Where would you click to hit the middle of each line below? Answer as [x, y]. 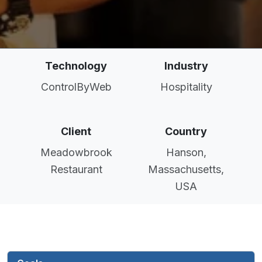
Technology [76, 66]
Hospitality [186, 87]
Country [186, 131]
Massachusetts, [186, 169]
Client [76, 131]
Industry [186, 66]
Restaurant [76, 169]
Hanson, [186, 152]
